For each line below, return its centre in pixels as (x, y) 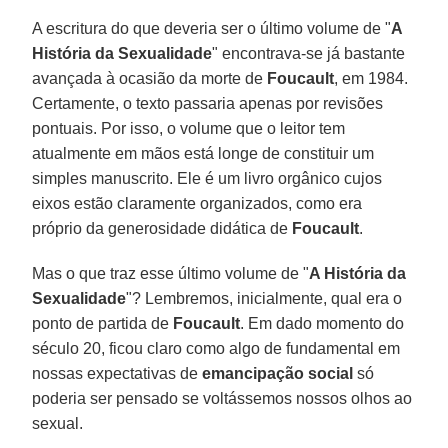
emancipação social (278, 373)
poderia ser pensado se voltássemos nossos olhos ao (222, 398)
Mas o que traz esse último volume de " (171, 273)
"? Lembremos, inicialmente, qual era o (264, 298)
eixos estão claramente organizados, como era (197, 203)
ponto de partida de (103, 323)
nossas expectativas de (117, 373)
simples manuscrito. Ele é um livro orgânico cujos (207, 178)
